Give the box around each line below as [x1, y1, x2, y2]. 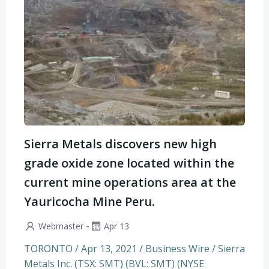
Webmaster [38, 220, 83, 232]
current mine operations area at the [24, 174, 236, 190]
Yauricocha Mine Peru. [24, 193, 155, 210]
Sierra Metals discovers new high [24, 135, 217, 152]
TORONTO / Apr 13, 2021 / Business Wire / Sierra [24, 242, 245, 256]
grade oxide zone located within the [24, 154, 234, 171]
